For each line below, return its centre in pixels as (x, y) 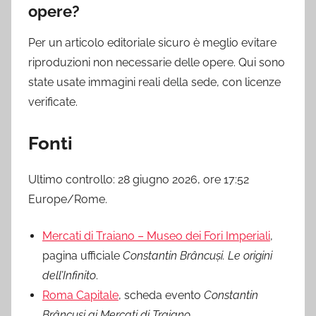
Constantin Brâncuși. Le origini (197, 255)
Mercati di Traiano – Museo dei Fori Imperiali (156, 236)
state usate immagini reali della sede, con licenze (154, 83)
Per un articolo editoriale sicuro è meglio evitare (152, 43)
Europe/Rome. (68, 199)
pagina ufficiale (83, 255)
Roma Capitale (80, 295)
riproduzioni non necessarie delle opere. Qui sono (157, 63)
